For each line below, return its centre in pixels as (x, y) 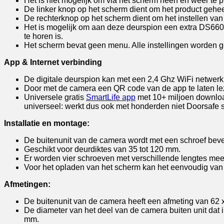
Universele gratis (55, 97)
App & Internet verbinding (53, 62)
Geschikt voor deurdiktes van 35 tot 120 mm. (102, 149)
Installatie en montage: (47, 123)
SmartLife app (111, 97)
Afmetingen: (27, 184)
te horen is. (43, 36)
